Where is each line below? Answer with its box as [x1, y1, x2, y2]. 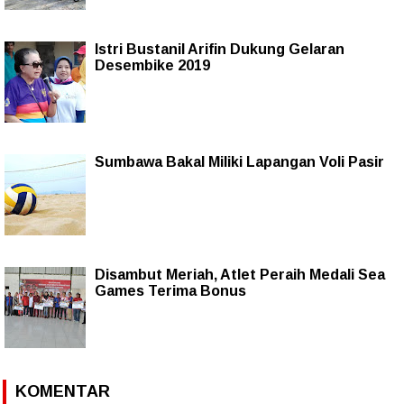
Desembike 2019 [95, 57, 210, 73]
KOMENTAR [15, 381, 110, 400]
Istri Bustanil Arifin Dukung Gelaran [95, 41, 344, 57]
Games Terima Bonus [95, 282, 246, 298]
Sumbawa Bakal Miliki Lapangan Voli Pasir [95, 153, 384, 170]
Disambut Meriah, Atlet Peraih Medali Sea [95, 266, 385, 282]
